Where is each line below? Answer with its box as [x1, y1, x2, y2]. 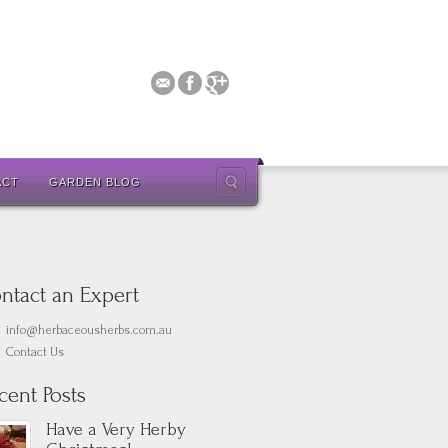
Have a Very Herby [46, 419, 186, 440]
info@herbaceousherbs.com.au [6, 323, 172, 337]
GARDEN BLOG [49, 176, 141, 188]
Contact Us [6, 345, 64, 359]
